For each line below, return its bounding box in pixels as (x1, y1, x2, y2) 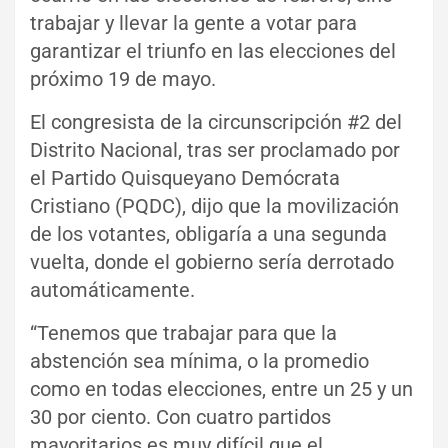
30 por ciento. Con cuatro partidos (30, 404, 331, 429)
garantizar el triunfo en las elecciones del (30, 38, 396, 63)
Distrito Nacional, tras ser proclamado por (30, 137, 400, 162)
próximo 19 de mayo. (30, 66, 216, 91)
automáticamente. (30, 277, 195, 302)
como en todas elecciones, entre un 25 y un (30, 376, 413, 401)
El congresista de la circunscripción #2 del (30, 109, 402, 134)
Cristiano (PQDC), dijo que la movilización (30, 193, 399, 218)
